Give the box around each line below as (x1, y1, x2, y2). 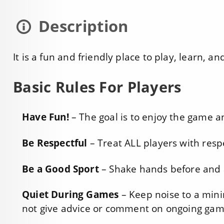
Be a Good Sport (22, 162, 99, 175)
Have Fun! (22, 110, 69, 123)
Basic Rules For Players (13, 77, 181, 97)
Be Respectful (22, 136, 87, 149)
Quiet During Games (22, 188, 119, 201)
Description (34, 15, 128, 36)
